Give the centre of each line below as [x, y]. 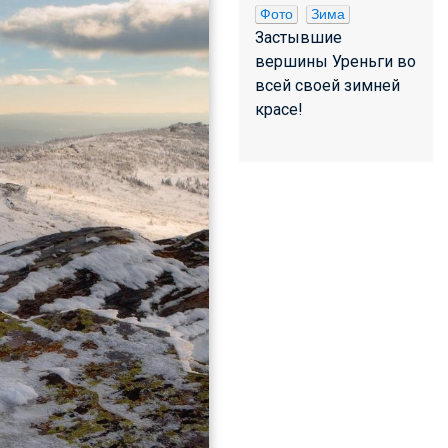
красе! [279, 109]
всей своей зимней [327, 85]
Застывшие [298, 37]
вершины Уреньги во [335, 61]
